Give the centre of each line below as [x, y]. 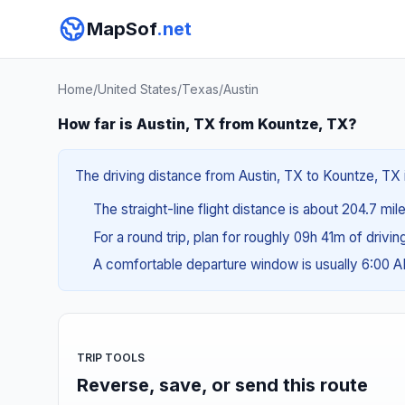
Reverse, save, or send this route [222, 385]
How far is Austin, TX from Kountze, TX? [207, 124]
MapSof [122, 29]
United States [137, 89]
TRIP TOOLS [111, 357]
